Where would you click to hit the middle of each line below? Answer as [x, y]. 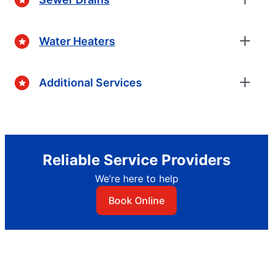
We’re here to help [136, 179]
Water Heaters [77, 41]
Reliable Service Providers [136, 160]
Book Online [136, 201]
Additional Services [90, 82]
